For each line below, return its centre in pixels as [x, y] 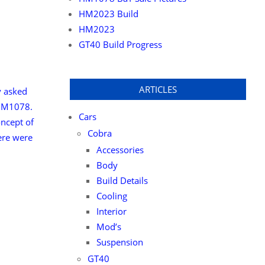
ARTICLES [158, 89]
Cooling [112, 196]
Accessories [120, 150]
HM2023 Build [108, 14]
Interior [111, 211]
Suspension [119, 242]
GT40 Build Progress [120, 44]
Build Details [122, 180]
